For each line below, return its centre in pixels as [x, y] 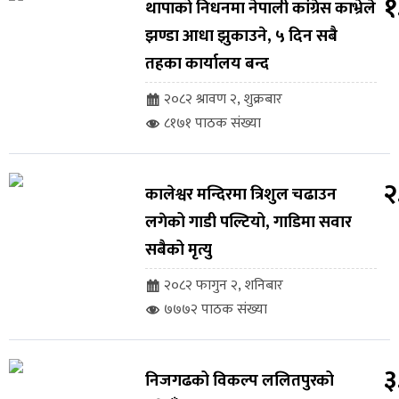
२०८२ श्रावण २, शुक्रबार [223, 100]
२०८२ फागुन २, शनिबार [223, 286]
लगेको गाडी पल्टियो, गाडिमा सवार [248, 223]
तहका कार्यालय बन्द [207, 64]
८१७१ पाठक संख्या [212, 124]
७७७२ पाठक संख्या [215, 310]
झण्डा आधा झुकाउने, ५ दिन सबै [241, 37]
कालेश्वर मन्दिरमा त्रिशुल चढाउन [240, 195]
